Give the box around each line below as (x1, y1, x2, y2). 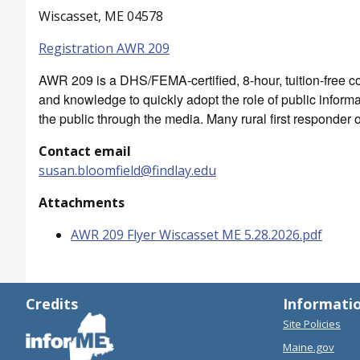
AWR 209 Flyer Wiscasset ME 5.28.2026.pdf (71, 225, 322, 243)
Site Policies (283, 316, 341, 331)
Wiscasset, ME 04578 (39, 6, 163, 25)
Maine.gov (283, 339, 334, 354)
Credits (26, 293, 78, 313)
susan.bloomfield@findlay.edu (39, 161, 216, 179)
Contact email (39, 141, 131, 160)
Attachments (39, 193, 125, 211)
